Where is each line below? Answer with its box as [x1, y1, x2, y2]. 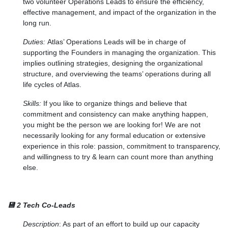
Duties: [23, 37, 47, 46]
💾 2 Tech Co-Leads [8, 201, 75, 209]
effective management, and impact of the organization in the [23, 8, 216, 16]
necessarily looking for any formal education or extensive [23, 131, 206, 139]
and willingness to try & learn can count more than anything [23, 152, 213, 161]
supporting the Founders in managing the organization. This [23, 48, 216, 56]
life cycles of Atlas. [23, 80, 81, 89]
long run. [23, 18, 51, 27]
